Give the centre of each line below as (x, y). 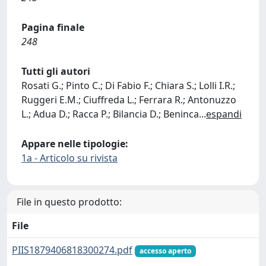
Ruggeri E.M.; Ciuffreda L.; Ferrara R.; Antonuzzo (129, 99)
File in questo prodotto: (69, 202)
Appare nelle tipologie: (75, 143)
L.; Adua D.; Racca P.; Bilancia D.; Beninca (110, 114)
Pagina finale (53, 27)
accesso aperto (165, 251)
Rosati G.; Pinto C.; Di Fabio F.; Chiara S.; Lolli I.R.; (128, 85)
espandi (224, 114)
